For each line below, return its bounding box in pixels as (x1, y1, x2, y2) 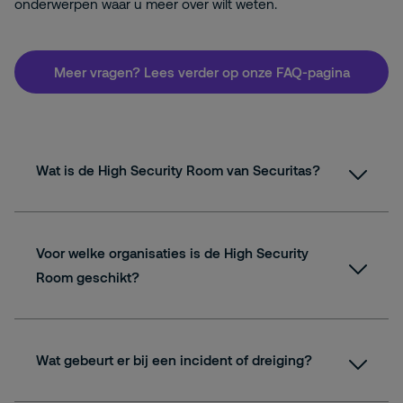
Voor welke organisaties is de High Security (36, 245, 309, 261)
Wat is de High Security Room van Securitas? (36, 162, 320, 178)
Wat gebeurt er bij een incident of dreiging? (36, 352, 312, 368)
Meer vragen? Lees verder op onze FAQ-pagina (53, 63, 350, 80)
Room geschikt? (36, 269, 139, 285)
